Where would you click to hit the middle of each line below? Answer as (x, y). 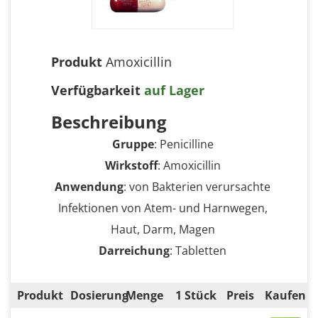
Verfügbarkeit (95, 90)
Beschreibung (109, 122)
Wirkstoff (131, 165)
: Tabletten (198, 251)
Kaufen (285, 295)
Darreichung (134, 251)
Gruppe (133, 144)
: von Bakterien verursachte (197, 187)
